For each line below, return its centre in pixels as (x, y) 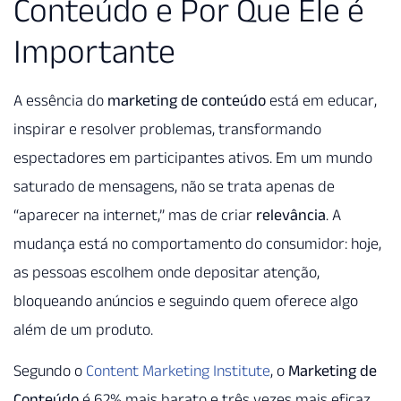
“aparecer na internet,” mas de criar (135, 214)
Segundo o (50, 371)
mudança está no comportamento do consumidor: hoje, (197, 243)
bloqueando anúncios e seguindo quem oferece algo (186, 300)
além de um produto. (83, 329)
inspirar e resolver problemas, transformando (167, 128)
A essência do (60, 100)
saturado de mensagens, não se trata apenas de (174, 186)
